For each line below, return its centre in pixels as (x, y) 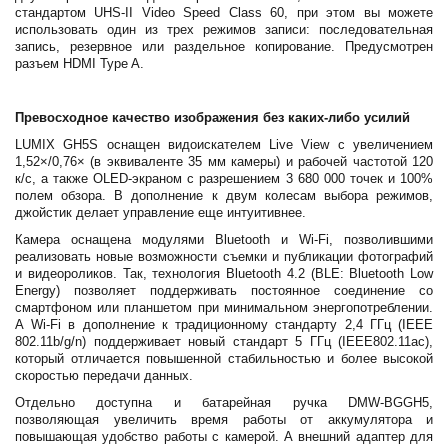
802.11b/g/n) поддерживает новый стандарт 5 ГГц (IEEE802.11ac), (224, 342)
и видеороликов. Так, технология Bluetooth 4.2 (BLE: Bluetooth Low (224, 274)
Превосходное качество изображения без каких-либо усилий (212, 118)
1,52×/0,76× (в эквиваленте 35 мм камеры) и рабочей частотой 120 (224, 162)
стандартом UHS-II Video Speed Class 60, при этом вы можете (224, 13)
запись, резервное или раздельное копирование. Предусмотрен (224, 47)
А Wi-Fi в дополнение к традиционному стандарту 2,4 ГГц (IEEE (224, 325)
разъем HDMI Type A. (79, 64)
